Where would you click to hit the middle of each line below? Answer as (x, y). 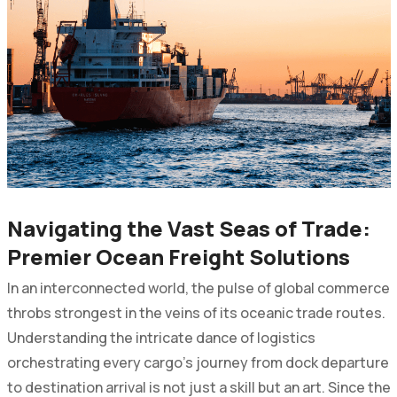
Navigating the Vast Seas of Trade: (188, 228)
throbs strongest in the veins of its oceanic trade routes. (196, 312)
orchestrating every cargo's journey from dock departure (198, 362)
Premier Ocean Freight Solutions (178, 256)
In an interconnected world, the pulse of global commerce (198, 288)
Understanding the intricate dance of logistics (161, 337)
